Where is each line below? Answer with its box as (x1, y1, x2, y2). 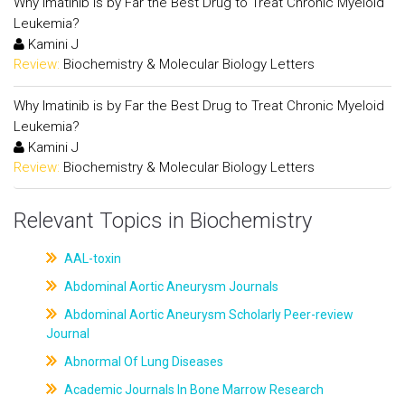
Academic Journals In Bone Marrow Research (61, 382, 324, 397)
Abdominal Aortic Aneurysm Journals (61, 279, 278, 294)
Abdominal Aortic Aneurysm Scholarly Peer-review (61, 307, 353, 322)
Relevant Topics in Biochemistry (14, 208, 312, 233)
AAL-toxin (61, 251, 121, 266)
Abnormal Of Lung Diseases (61, 354, 223, 369)
